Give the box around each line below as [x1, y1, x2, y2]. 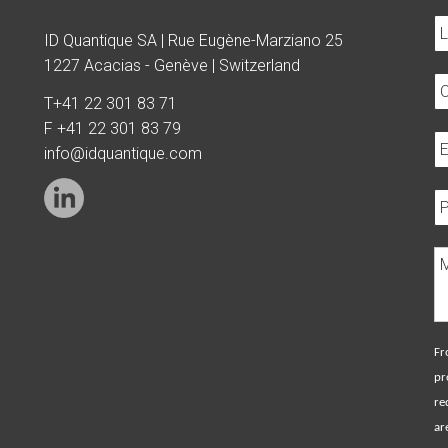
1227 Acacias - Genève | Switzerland [44, 56, 300, 75]
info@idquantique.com [44, 143, 202, 163]
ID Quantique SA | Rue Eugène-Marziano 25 [44, 31, 343, 50]
